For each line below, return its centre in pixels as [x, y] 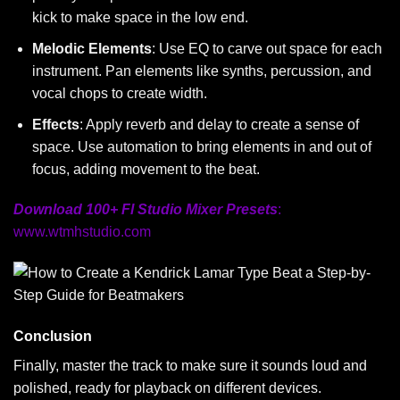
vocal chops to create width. [119, 94]
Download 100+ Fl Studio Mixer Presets [146, 210]
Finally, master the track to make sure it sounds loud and [190, 366]
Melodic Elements [92, 49]
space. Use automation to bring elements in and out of [201, 146]
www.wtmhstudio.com [82, 232]
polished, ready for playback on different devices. [167, 388]
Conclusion [53, 337]
